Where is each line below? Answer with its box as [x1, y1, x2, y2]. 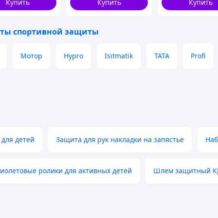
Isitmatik [105, 51, 133, 60]
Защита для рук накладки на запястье [56, 135, 184, 144]
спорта [70, 4, 93, 14]
